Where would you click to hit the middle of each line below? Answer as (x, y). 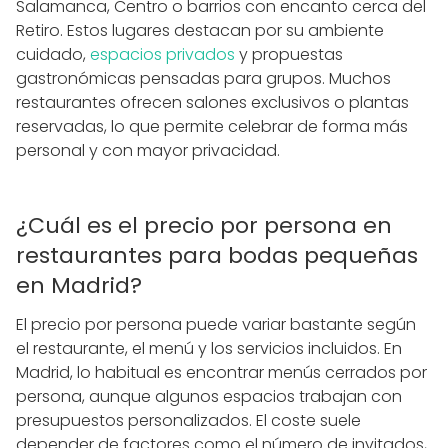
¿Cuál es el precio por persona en (204, 226)
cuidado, (53, 55)
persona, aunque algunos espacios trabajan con (209, 397)
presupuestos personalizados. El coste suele (188, 421)
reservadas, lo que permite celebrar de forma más (212, 127)
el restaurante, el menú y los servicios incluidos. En (209, 349)
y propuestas (289, 55)
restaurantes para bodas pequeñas (217, 256)
